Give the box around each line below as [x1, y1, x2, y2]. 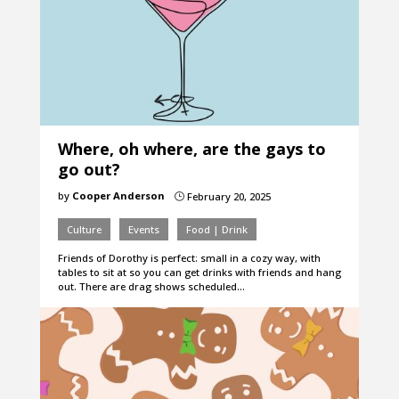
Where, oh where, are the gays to [57, 138, 326, 160]
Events [127, 223, 159, 237]
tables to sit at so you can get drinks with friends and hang [57, 265, 341, 280]
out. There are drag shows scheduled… [57, 280, 245, 294]
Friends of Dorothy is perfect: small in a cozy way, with [57, 251, 321, 265]
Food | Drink [185, 223, 248, 237]
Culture [66, 223, 102, 237]
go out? [57, 159, 120, 181]
